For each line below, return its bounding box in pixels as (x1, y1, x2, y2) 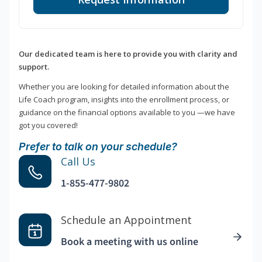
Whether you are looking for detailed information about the (19, 81, 229, 92)
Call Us (61, 154, 95, 168)
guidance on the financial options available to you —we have (19, 106, 235, 118)
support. (19, 61, 49, 72)
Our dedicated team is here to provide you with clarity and (19, 48, 237, 59)
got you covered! (19, 119, 78, 130)
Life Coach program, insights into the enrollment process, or (19, 94, 229, 105)
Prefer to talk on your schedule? (19, 140, 177, 153)
